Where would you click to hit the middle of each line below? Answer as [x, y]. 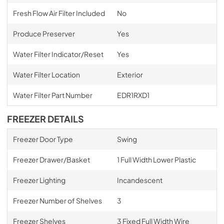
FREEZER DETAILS [45, 119]
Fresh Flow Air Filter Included [59, 13]
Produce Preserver [44, 33]
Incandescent [139, 180]
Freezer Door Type [43, 139]
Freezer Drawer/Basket [51, 159]
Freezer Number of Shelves [57, 200]
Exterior [130, 74]
